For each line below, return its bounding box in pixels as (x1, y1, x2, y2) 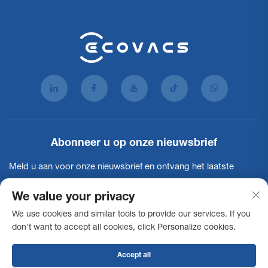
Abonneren (197, 221, 237, 229)
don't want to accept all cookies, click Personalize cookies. (12, 224, 236, 232)
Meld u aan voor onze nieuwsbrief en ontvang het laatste (9, 163, 234, 172)
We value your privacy (12, 192, 135, 204)
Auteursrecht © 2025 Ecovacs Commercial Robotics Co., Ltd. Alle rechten (16, 259, 252, 267)
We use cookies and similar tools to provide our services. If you (12, 211, 251, 219)
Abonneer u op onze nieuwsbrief (51, 138, 217, 150)
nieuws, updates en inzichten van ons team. (9, 182, 182, 191)
